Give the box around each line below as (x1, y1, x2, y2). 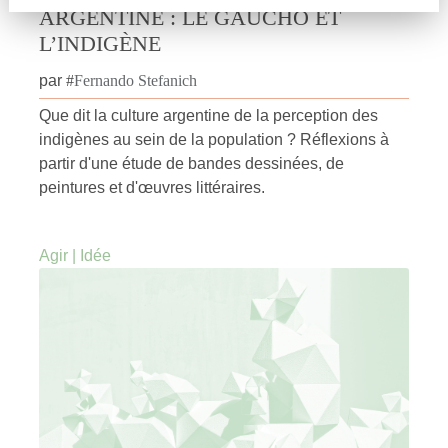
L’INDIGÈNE (39, 30, 161, 56)
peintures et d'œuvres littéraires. (39, 178, 265, 196)
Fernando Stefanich (74, 71, 197, 89)
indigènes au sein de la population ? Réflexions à (39, 130, 389, 148)
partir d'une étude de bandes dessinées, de (39, 154, 344, 172)
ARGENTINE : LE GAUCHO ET (39, 4, 341, 30)
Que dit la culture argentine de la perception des (39, 106, 378, 124)
